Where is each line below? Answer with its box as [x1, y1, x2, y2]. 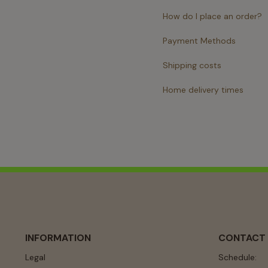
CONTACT [218, 232, 266, 244]
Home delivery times [163, 84, 243, 95]
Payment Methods [163, 35, 236, 46]
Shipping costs [163, 60, 221, 71]
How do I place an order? [163, 11, 262, 22]
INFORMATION [25, 232, 91, 244]
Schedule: [218, 252, 257, 263]
